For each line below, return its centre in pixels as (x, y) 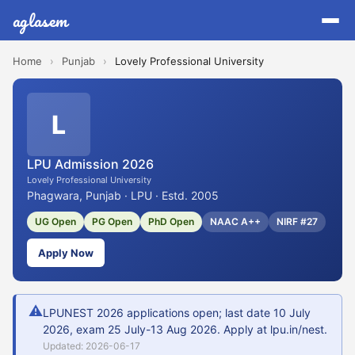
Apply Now (66, 253)
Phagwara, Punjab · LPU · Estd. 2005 (123, 195)
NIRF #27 (297, 221)
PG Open (112, 221)
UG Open (55, 221)
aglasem (40, 20)
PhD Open (171, 221)
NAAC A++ (235, 221)
